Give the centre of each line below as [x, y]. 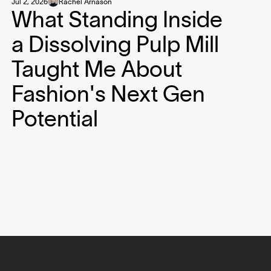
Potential [54, 119]
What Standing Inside [117, 19]
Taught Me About [96, 69]
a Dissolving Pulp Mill [115, 44]
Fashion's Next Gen [108, 94]
